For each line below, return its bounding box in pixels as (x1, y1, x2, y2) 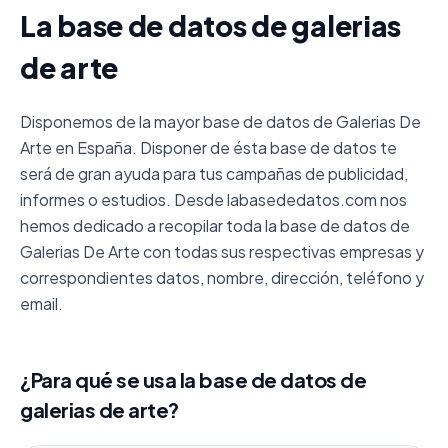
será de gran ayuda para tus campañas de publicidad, (20, 163, 408, 184)
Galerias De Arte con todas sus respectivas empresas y (20, 241, 424, 262)
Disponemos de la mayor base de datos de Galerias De (20, 111, 421, 132)
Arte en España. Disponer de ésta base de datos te (20, 137, 397, 158)
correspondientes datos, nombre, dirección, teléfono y (20, 267, 424, 288)
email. (20, 293, 63, 314)
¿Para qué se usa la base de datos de (20, 367, 366, 392)
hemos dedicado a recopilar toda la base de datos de (20, 215, 410, 236)
